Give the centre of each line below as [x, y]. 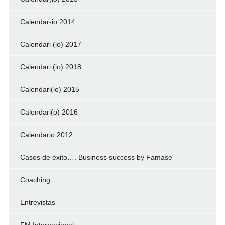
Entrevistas [37, 203]
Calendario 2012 [46, 135]
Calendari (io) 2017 [50, 44]
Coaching [35, 180]
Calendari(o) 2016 [49, 112]
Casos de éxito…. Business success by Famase [96, 157]
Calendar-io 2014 [47, 22]
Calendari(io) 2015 [49, 90]
